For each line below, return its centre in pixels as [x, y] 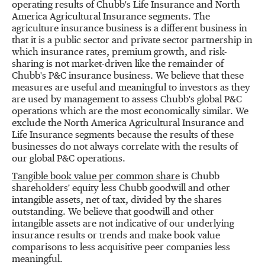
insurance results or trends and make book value [116, 236]
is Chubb [200, 177]
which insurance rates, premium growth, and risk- [119, 53]
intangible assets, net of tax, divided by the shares [117, 201]
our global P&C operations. [69, 159]
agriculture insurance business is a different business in [130, 29]
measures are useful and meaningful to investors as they [131, 88]
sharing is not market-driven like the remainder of [118, 64]
